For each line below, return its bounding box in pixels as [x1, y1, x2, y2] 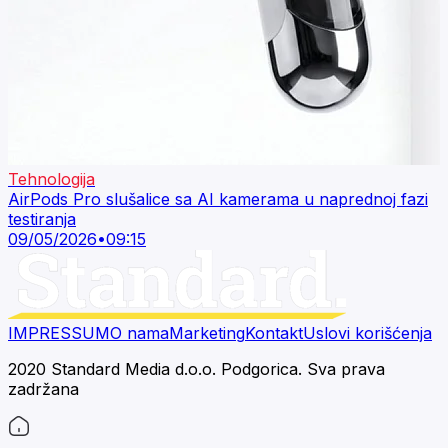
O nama [110, 323, 169, 343]
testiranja [8, 209, 76, 229]
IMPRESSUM [8, 323, 110, 343]
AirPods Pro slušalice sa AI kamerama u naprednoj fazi [8, 189, 428, 209]
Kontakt [245, 323, 303, 343]
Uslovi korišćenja [303, 323, 432, 343]
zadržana [8, 379, 79, 399]
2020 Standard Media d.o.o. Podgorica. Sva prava [8, 359, 385, 379]
